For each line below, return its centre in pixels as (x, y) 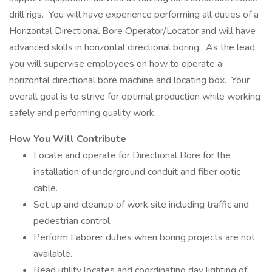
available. (53, 254)
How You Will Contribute (68, 139)
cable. (46, 188)
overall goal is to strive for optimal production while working (135, 97)
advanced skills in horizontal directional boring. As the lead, (133, 47)
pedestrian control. (73, 221)
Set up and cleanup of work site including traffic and (141, 205)
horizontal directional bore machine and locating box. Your (129, 80)
